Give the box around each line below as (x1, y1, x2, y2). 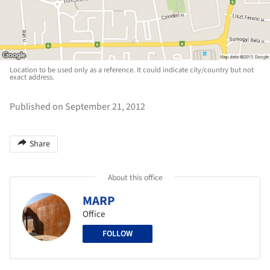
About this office (107, 171, 163, 183)
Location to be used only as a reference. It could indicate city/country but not (10, 64, 254, 75)
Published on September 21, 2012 (10, 99, 145, 113)
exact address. (10, 71, 54, 83)
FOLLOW (102, 227, 133, 240)
